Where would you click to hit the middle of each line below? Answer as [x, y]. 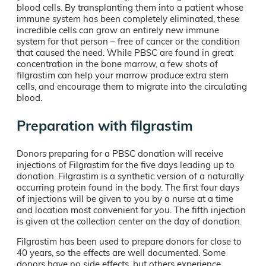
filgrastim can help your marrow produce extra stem [123, 75]
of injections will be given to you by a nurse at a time [125, 198]
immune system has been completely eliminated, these [128, 18]
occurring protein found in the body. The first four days [128, 187]
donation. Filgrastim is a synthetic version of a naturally [130, 176]
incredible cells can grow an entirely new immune [118, 30]
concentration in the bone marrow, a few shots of [117, 64]
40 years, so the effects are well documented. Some [121, 252]
